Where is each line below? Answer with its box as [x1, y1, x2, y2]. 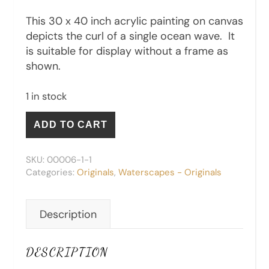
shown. [26, 59, 61, 74]
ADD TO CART [34, 119, 107, 130]
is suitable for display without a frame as [26, 44, 228, 59]
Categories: [26, 166, 77, 179]
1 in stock [26, 90, 67, 103]
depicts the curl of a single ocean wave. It [26, 29, 235, 44]
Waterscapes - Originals [118, 166, 222, 179]
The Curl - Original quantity [25, 110, 161, 125]
